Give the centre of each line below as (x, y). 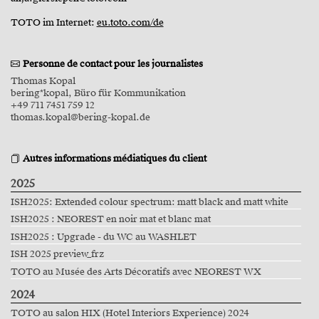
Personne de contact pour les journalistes (113, 64)
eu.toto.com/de (130, 22)
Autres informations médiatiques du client (114, 159)
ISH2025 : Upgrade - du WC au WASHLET (103, 237)
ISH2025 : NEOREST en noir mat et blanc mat (110, 220)
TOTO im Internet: (53, 22)
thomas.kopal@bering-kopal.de (80, 117)
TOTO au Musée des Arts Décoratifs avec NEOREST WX (136, 272)
